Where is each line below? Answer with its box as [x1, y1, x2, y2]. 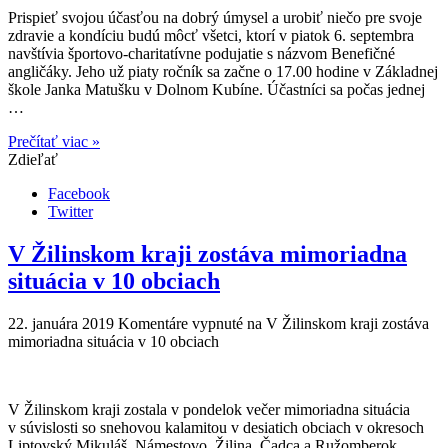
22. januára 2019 [8, 314, 114, 332]
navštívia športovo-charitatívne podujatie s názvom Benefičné [8, 44, 395, 62]
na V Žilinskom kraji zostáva [243, 314, 429, 332]
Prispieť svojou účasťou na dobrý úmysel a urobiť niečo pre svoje [8, 8, 422, 26]
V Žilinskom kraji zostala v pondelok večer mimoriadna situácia [8, 400, 410, 418]
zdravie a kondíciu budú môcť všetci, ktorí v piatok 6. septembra [8, 26, 414, 44]
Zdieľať [8, 150, 58, 168]
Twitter [48, 202, 93, 220]
